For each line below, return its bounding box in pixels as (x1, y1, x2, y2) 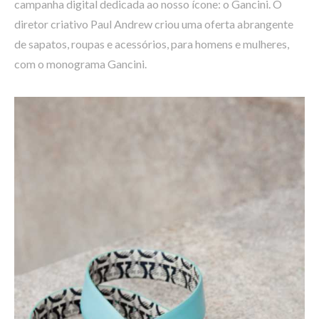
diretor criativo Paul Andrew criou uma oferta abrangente (14, 16, 293, 31)
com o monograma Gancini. (14, 56, 147, 70)
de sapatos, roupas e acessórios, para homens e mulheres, (14, 36, 289, 51)
